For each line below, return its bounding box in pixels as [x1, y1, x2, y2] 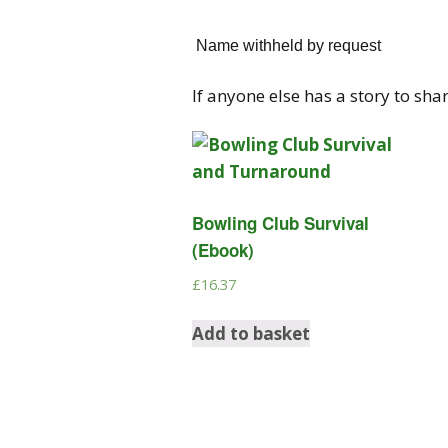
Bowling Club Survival [192, 211, 369, 235]
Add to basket [192, 321, 310, 345]
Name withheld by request [192, 36, 381, 54]
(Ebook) [192, 238, 254, 262]
